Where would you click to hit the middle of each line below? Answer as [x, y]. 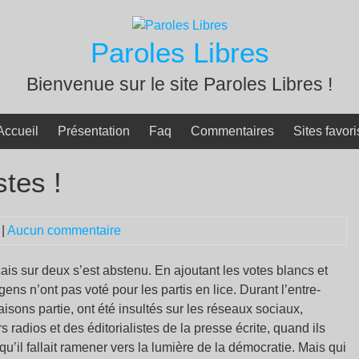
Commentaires [232, 131]
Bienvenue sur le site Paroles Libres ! [179, 84]
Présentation [94, 131]
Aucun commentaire [64, 230]
